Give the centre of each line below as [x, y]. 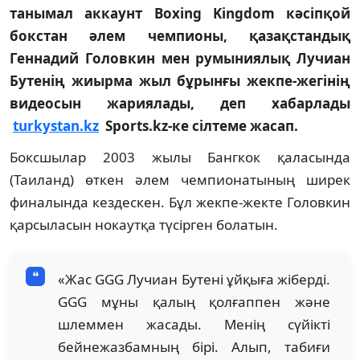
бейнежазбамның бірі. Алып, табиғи [194, 346]
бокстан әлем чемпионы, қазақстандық [180, 35]
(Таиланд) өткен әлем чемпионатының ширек [180, 179]
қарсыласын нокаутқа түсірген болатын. [144, 224]
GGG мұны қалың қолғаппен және [194, 301]
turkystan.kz [56, 125]
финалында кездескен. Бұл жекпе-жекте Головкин [180, 202]
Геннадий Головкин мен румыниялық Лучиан [180, 58]
